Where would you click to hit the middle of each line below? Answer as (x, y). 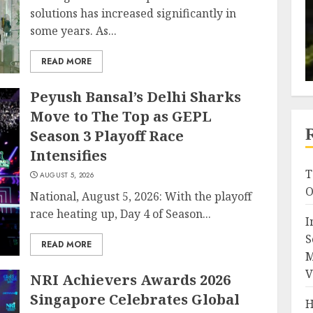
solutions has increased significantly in (133, 13)
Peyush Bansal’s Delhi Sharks (136, 97)
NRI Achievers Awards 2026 (131, 280)
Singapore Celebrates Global (135, 299)
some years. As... (74, 31)
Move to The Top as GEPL (121, 116)
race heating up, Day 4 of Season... (121, 214)
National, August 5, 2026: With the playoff (141, 196)
